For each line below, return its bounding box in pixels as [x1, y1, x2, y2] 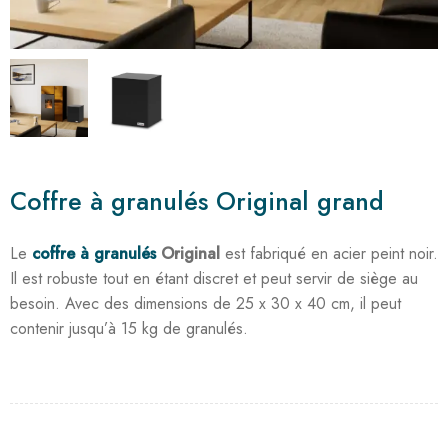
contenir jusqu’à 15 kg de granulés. [10, 316, 248, 340]
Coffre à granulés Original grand [10, 182, 384, 219]
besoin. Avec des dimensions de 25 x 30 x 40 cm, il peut [10, 291, 401, 315]
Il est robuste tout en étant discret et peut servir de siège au [10, 266, 418, 290]
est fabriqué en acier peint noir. [220, 241, 438, 265]
